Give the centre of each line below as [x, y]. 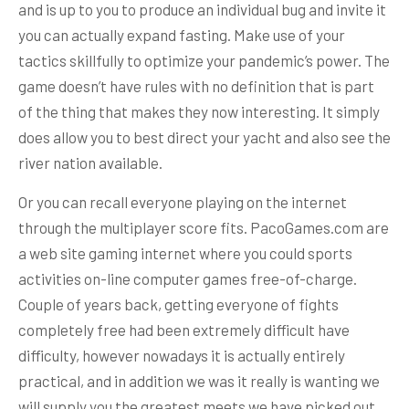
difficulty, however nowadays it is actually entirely [182, 355]
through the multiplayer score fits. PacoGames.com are [204, 227]
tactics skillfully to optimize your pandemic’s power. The [204, 60]
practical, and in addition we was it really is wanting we [199, 380]
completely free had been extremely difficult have [184, 329]
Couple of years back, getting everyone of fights [178, 304]
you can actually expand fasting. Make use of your [182, 34]
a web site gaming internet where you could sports [185, 252]
